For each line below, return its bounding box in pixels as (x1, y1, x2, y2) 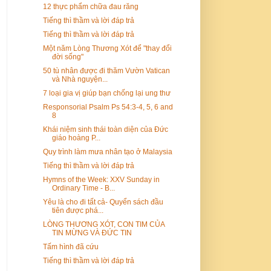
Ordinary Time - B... (51, 183, 115, 192)
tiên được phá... (51, 206, 103, 215)
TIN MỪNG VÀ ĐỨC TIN (51, 228, 132, 237)
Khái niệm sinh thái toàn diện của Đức (42, 125, 168, 134)
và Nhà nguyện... (51, 74, 108, 83)
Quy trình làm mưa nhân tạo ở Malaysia (42, 147, 172, 156)
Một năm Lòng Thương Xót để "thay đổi (42, 44, 172, 53)
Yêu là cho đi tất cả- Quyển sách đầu (42, 197, 163, 206)
